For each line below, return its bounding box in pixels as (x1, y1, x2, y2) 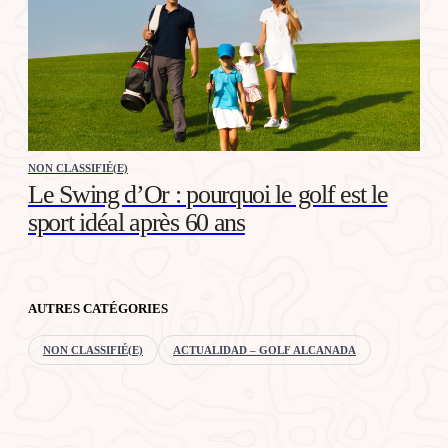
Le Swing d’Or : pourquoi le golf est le (28, 179, 388, 209)
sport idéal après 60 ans (28, 207, 245, 237)
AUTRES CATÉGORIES (28, 300, 168, 316)
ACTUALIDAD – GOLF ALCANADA (173, 343, 356, 356)
